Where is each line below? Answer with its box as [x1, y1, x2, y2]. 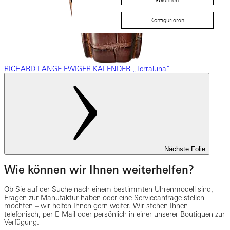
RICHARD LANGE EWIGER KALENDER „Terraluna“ [4, 64, 170, 73]
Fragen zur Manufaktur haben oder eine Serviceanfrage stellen [4, 193, 204, 202]
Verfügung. [4, 218, 39, 226]
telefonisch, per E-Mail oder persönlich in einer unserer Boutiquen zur [4, 209, 225, 218]
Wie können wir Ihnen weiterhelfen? [4, 163, 194, 177]
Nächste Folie [164, 145, 205, 153]
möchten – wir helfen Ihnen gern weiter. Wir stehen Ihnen [4, 201, 188, 210]
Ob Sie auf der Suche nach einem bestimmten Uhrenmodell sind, [4, 185, 213, 194]
